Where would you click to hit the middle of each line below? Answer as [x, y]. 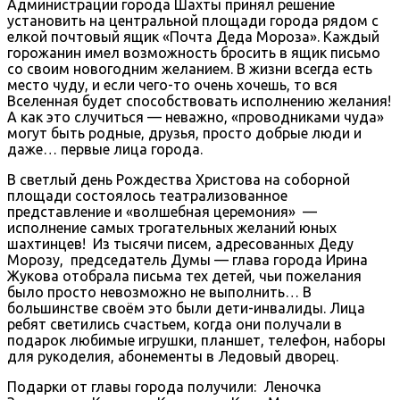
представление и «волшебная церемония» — [162, 211]
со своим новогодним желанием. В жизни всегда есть [190, 68]
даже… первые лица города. [105, 149]
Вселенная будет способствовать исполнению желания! [199, 100]
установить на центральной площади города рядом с [193, 20]
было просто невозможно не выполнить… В [159, 292]
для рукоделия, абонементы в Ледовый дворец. [173, 356]
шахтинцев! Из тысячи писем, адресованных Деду [180, 243]
